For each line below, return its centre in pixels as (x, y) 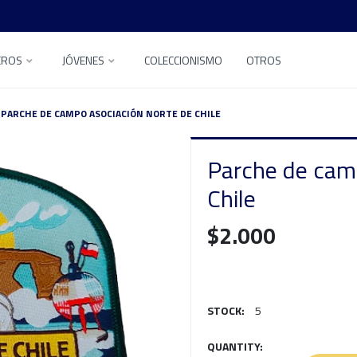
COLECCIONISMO (183, 60)
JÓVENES (83, 60)
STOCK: (226, 310)
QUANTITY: (235, 346)
